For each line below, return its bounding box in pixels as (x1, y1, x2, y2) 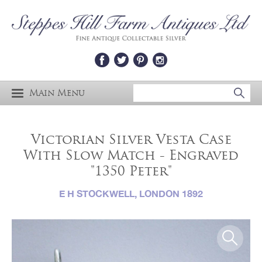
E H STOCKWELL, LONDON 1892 (59, 187, 203, 199)
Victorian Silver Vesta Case (30, 132, 232, 148)
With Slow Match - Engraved (23, 147, 239, 164)
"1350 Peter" (90, 163, 172, 180)
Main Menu (29, 87, 85, 98)
